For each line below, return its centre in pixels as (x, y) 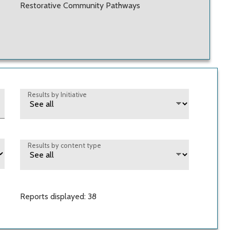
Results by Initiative (57, 95)
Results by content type (64, 146)
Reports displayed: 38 (58, 197)
